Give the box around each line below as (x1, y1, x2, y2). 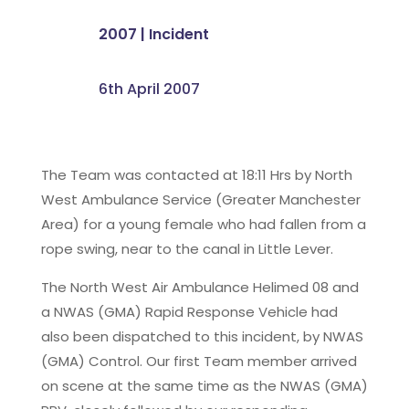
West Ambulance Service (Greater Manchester (40, 189, 361, 209)
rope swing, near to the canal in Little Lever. (40, 238, 333, 258)
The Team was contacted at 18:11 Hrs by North (40, 164, 352, 184)
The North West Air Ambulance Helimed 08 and (40, 277, 359, 297)
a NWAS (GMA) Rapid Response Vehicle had (40, 301, 338, 321)
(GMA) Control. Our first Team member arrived (40, 351, 357, 371)
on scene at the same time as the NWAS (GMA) (40, 375, 368, 395)
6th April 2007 (98, 78, 200, 100)
